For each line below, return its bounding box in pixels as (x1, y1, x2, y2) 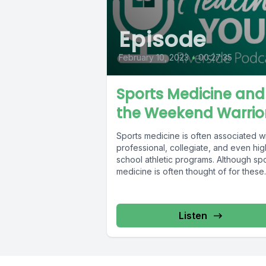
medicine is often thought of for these (116, 166, 264, 177)
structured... (116, 178, 161, 189)
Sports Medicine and (116, 84, 265, 104)
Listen (178, 210, 207, 222)
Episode (119, 24, 207, 55)
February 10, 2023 (119, 52, 189, 63)
